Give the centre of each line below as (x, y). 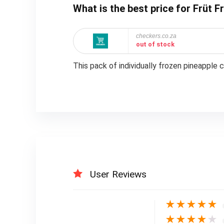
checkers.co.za (156, 36)
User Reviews (118, 174)
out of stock (155, 44)
